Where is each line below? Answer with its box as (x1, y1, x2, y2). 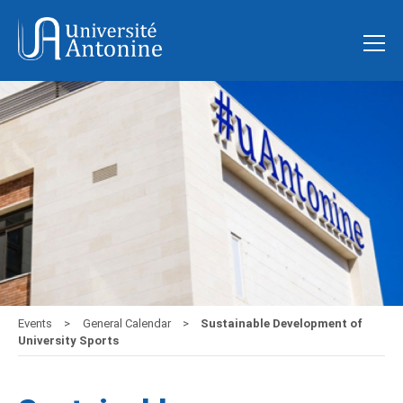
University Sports (18, 334, 119, 348)
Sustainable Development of (198, 317, 363, 331)
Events (18, 317, 55, 331)
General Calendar (83, 317, 174, 331)
